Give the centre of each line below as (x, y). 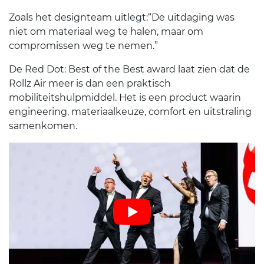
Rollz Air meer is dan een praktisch (90, 84)
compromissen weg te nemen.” (83, 46)
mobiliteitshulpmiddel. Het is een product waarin (125, 98)
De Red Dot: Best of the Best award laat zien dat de (129, 70)
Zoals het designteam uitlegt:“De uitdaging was (122, 18)
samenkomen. (43, 126)
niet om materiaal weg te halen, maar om (106, 32)
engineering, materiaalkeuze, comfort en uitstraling (130, 112)
